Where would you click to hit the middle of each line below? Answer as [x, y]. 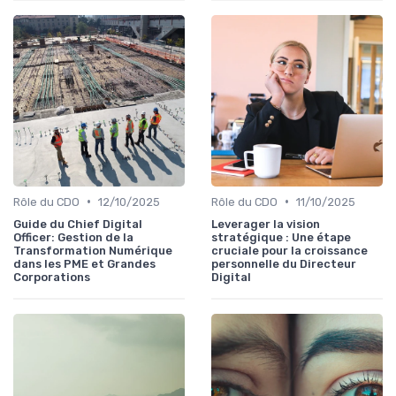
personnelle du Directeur [284, 263]
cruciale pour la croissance [289, 250]
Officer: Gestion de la [73, 237]
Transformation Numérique [93, 250]
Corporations [52, 277]
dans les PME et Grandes [84, 263]
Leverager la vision [266, 224]
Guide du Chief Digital [78, 224]
